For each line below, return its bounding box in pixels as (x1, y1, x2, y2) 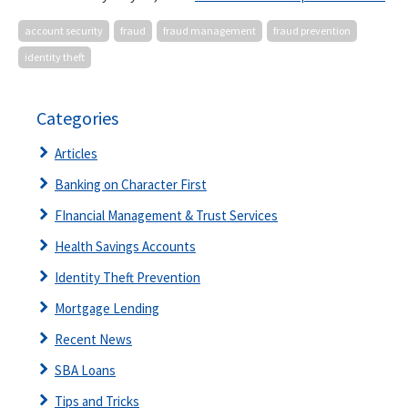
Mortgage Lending (55, 299, 159, 317)
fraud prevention (273, 23, 351, 37)
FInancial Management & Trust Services (55, 206, 278, 224)
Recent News (55, 330, 132, 348)
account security (25, 23, 103, 37)
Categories (36, 106, 118, 129)
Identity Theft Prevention (55, 268, 200, 286)
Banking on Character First (55, 175, 207, 193)
